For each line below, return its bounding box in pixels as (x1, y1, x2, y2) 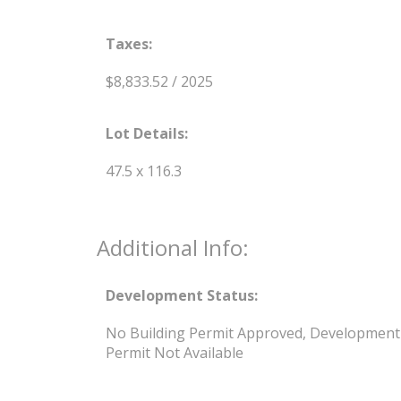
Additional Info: (96, 232, 249, 262)
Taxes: (105, 33, 152, 54)
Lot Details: (105, 123, 188, 143)
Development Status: (105, 285, 258, 305)
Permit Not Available (105, 342, 243, 363)
